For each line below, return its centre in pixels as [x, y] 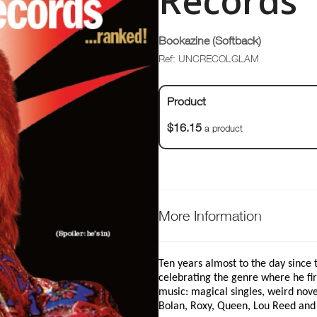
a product [222, 128]
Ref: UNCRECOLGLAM [209, 58]
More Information [210, 215]
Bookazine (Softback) [210, 40]
